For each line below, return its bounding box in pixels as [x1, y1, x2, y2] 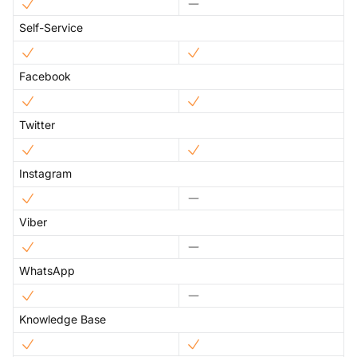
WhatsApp [19, 264, 75, 278]
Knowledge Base [19, 312, 106, 327]
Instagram [19, 167, 72, 181]
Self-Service [19, 21, 83, 35]
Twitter [19, 118, 55, 132]
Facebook [19, 69, 71, 84]
